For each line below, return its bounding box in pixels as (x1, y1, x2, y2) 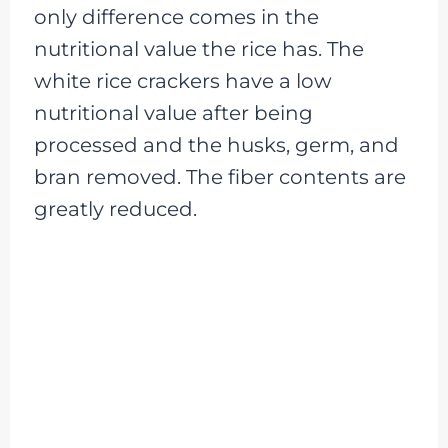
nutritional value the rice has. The (33, 36, 364, 61)
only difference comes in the (33, 4, 319, 29)
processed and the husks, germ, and (33, 132, 399, 157)
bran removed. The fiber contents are (33, 164, 406, 189)
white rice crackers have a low (33, 68, 332, 93)
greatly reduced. (33, 196, 197, 221)
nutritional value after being (33, 100, 313, 125)
